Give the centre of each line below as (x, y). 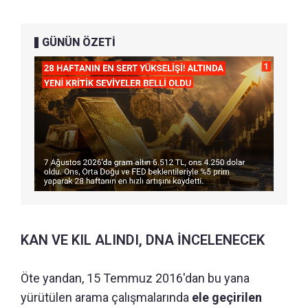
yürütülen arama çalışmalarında (105, 297)
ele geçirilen (225, 297)
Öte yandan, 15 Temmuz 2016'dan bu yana (135, 278)
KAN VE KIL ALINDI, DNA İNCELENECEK (143, 240)
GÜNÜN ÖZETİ (79, 43)
